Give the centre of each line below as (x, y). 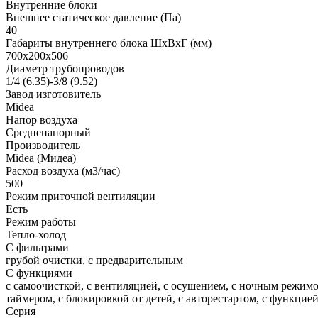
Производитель (43, 145)
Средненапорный (48, 132)
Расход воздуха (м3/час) (63, 170)
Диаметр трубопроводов (65, 68)
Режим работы (41, 221)
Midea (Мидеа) (41, 158)
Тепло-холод (36, 234)
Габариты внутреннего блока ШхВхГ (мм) (109, 43)
